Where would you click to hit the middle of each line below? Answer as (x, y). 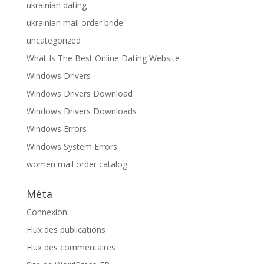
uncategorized (53, 40)
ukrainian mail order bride (75, 23)
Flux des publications (66, 230)
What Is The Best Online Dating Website (103, 58)
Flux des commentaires (71, 247)
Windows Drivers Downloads (81, 111)
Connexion (47, 212)
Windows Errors (56, 129)
